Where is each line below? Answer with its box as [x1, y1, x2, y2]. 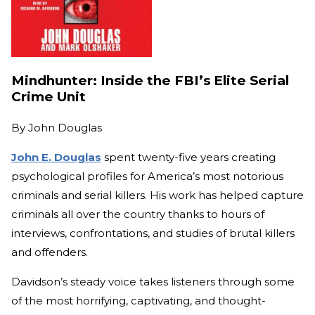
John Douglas [28, 121, 102, 135]
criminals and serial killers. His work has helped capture [11, 188, 304, 202]
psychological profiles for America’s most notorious [11, 169, 283, 184]
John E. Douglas [11, 150, 101, 165]
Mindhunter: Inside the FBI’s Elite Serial [11, 72, 289, 89]
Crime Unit [11, 89, 86, 105]
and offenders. [11, 245, 88, 259]
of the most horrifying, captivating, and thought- [11, 294, 266, 308]
